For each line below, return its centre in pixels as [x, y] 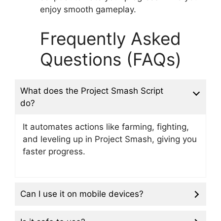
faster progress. [54, 151]
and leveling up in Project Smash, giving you [110, 139]
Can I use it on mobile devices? [82, 194]
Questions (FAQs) [110, 59]
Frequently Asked [110, 38]
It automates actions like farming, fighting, [106, 127]
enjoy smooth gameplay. [88, 9]
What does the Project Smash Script [92, 91]
